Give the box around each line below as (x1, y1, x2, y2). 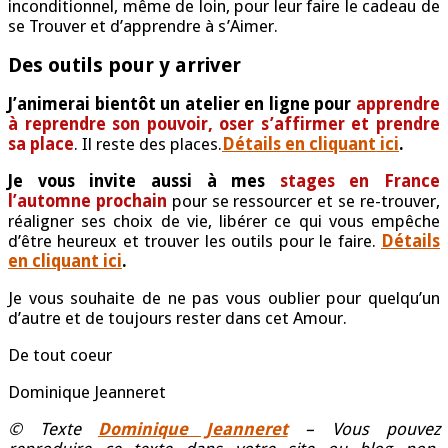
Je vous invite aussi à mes (8, 171, 280, 192)
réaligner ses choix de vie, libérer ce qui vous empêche (8, 211, 440, 232)
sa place (8, 134, 74, 155)
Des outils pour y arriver (8, 53, 241, 78)
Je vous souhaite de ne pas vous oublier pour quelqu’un (8, 288, 440, 309)
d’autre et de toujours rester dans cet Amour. (8, 308, 347, 329)
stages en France (279, 171, 440, 192)
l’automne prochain (8, 191, 167, 212)
